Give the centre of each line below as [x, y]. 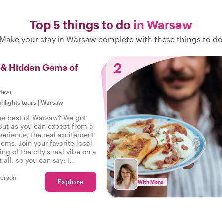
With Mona [151, 182]
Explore [70, 182]
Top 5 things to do [82, 25]
